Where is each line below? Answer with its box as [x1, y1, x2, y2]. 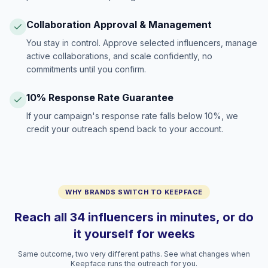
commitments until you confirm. [26, 64, 146, 74]
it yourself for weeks [73, 227, 195, 241]
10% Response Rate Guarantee [26, 92, 173, 103]
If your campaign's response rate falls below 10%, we [26, 111, 238, 121]
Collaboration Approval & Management [26, 19, 212, 31]
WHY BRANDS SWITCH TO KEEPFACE [65, 188, 203, 196]
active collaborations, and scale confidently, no [26, 51, 212, 61]
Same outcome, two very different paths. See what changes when [18, 249, 250, 258]
